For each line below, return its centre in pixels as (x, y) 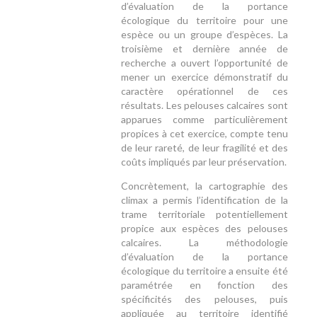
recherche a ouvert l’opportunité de (204, 63)
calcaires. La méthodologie (204, 242)
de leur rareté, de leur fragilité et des (204, 148)
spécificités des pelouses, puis (204, 299)
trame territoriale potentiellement (204, 214)
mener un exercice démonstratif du (204, 77)
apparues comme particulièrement (204, 119)
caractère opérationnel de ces (204, 91)
